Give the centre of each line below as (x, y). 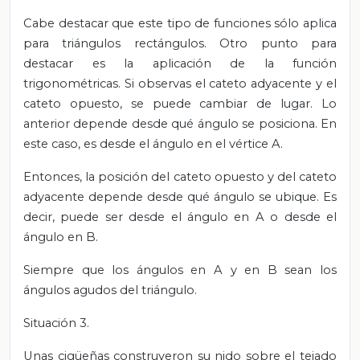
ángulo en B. (61, 237)
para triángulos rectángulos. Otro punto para (180, 44)
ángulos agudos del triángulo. (110, 290)
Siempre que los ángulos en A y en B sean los (180, 270)
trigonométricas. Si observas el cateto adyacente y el (180, 84)
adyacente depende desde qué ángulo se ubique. (173, 197)
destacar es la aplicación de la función (180, 64)
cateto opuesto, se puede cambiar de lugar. (172, 104)
